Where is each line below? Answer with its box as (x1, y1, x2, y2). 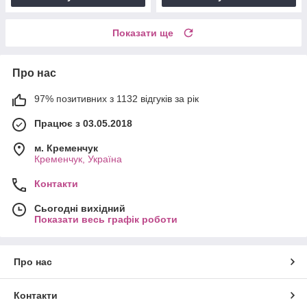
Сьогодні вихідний (34, 202, 125, 214)
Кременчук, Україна (34, 153, 122, 164)
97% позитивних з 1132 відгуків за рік (34, 93, 199, 104)
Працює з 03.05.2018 (34, 117, 132, 129)
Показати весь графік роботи (34, 213, 177, 225)
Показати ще (112, 27, 173, 38)
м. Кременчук (34, 142, 98, 153)
